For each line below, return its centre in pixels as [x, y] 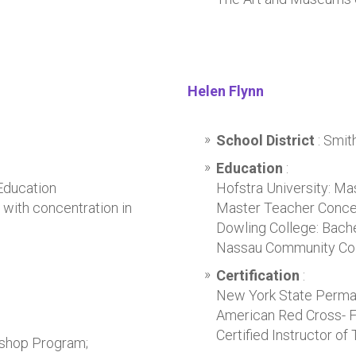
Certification [257, 275]
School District [267, 140]
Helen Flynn [225, 91]
